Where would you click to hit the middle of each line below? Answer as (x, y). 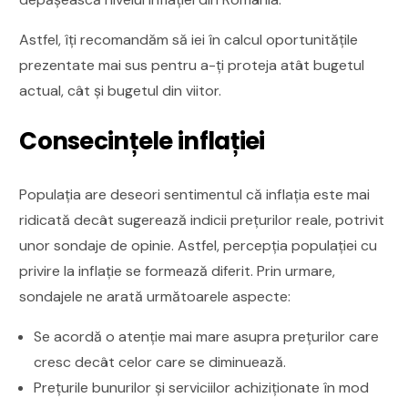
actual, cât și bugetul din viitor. (121, 90)
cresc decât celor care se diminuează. (160, 362)
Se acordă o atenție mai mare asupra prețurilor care (207, 336)
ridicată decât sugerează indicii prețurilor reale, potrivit (202, 219)
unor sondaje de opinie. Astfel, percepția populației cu (199, 245)
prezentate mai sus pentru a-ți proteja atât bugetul (192, 65)
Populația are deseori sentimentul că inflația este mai (195, 194)
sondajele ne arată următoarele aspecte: (155, 296)
